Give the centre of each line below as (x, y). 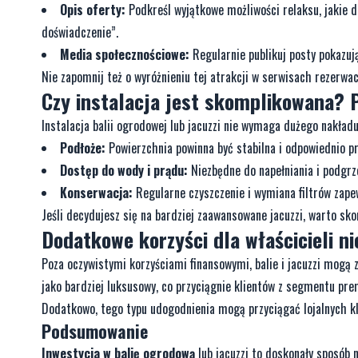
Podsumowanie (95, 331)
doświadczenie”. (80, 32)
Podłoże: (83, 148)
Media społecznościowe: (125, 55)
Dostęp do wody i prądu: (124, 171)
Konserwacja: (96, 193)
